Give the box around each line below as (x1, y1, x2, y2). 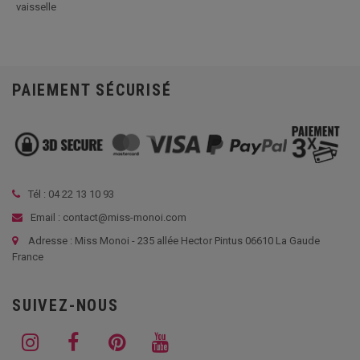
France (12, 250, 43, 263)
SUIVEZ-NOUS (12, 295, 119, 315)
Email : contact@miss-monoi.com (28, 211, 186, 223)
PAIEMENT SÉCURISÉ (12, 80, 172, 100)
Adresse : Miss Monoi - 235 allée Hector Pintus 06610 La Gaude (28, 234, 320, 247)
